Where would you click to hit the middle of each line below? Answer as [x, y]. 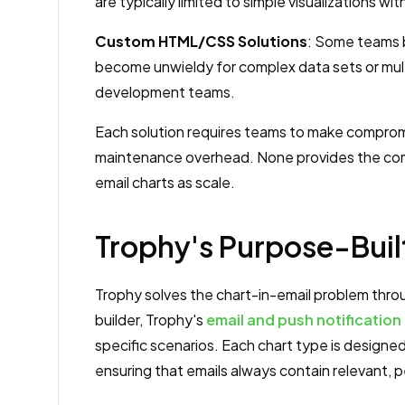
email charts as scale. [165, 182]
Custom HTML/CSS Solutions [201, 41]
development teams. [165, 92]
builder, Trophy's [149, 320]
